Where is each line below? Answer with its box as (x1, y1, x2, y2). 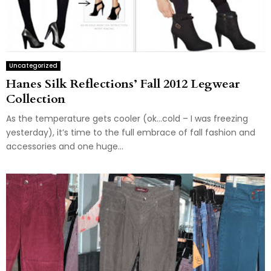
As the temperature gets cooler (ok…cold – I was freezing (6, 112, 248, 125)
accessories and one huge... (6, 140, 123, 152)
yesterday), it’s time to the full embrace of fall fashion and (6, 126, 255, 139)
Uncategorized (9, 60, 57, 70)
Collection (6, 90, 65, 107)
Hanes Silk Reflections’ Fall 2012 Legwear (6, 75, 240, 92)
